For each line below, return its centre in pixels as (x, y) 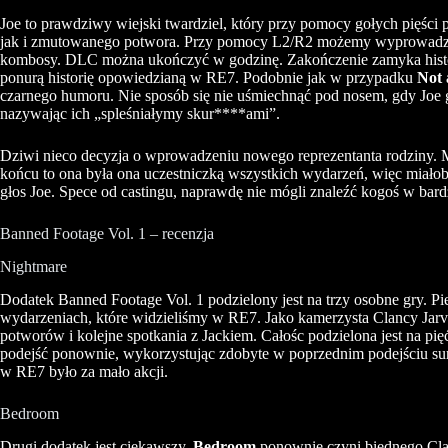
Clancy (395, 317)
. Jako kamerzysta (315, 317)
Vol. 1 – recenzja (159, 234)
